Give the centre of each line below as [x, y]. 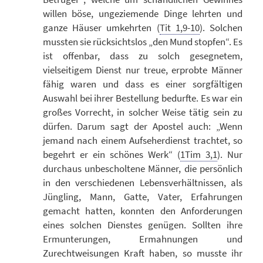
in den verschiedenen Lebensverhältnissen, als [142, 183]
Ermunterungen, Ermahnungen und [142, 239]
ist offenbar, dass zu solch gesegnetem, [142, 56]
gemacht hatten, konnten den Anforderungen [142, 211]
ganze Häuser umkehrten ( [101, 28]
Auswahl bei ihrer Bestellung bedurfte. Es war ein [142, 98]
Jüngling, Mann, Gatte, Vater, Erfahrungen [142, 197]
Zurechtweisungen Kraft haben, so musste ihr [142, 253]
